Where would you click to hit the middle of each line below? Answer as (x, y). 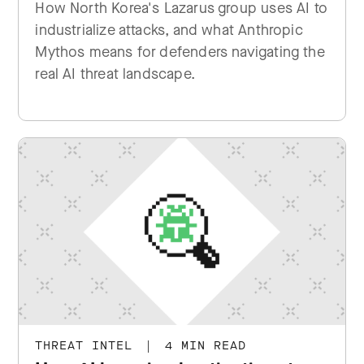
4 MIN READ (202, 346)
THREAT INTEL (88, 346)
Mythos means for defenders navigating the (180, 52)
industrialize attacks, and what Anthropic (169, 30)
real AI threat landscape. (115, 74)
